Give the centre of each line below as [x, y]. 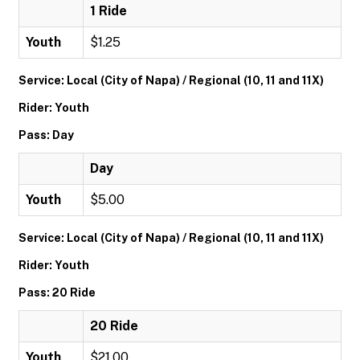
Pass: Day [46, 135]
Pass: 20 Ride [57, 292]
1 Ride [108, 11]
